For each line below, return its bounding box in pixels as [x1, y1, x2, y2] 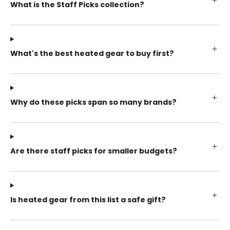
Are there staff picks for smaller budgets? [10, 145, 177, 156]
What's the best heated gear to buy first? [10, 48, 174, 59]
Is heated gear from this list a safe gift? [10, 194, 166, 205]
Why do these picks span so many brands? [10, 97, 177, 107]
